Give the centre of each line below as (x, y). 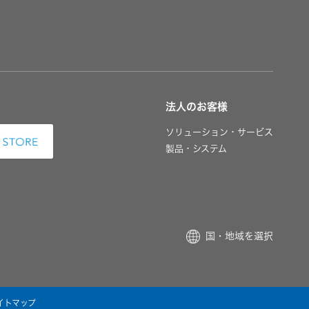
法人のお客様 (197, 106)
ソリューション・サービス (219, 132)
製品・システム (196, 148)
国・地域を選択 (239, 236)
